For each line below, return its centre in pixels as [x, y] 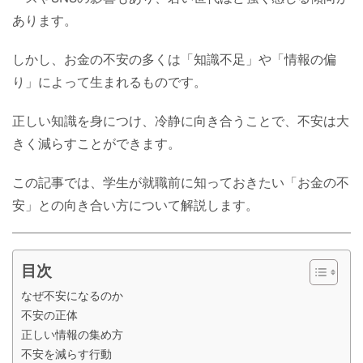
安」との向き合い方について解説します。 [135, 205]
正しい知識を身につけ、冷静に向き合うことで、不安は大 [181, 120]
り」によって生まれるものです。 [109, 81]
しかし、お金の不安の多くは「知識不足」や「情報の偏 [174, 59]
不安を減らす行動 [66, 353]
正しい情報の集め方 [72, 334]
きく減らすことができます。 [96, 143]
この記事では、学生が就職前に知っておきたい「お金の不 [181, 182]
